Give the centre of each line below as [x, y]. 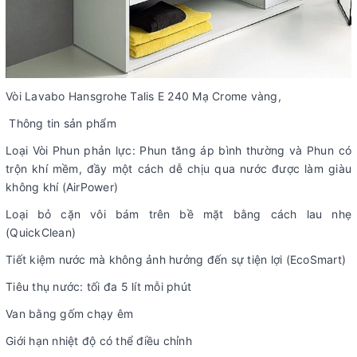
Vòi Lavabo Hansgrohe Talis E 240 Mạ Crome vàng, [143, 96]
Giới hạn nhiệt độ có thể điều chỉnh [99, 340]
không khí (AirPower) [62, 186]
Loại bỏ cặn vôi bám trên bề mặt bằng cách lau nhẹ [178, 214]
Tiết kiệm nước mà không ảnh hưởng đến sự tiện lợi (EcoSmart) [176, 259]
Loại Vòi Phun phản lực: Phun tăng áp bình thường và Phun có [178, 150]
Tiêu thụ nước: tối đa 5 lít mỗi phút [98, 286]
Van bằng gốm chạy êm [69, 313]
